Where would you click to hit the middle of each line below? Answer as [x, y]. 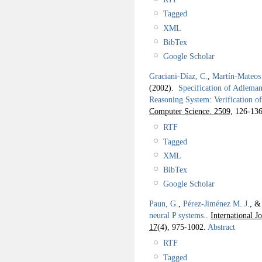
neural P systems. [177, 216]
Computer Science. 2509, [191, 111]
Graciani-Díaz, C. [178, 76]
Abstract [220, 227]
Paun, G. [164, 204]
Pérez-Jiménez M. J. [216, 204]
